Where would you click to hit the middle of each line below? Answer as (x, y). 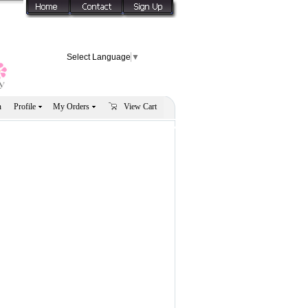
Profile (25, 107)
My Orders (71, 107)
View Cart (140, 107)
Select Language (99, 57)
